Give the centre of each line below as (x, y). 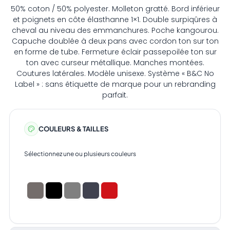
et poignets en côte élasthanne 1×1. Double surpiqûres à (115, 20)
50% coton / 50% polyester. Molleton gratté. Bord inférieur (115, 9)
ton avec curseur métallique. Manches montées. (115, 63)
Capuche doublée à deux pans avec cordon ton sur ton (115, 41)
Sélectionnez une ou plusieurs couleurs (80, 154)
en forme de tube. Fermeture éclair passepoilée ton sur (115, 52)
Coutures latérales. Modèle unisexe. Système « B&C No (115, 74)
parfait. (115, 95)
